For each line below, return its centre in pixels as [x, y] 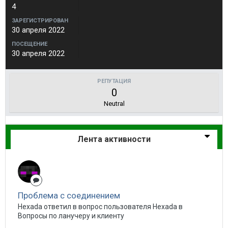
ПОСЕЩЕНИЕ [30, 44]
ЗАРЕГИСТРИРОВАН [40, 21]
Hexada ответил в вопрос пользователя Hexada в [100, 207]
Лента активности [114, 139]
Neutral [114, 104]
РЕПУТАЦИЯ [114, 81]
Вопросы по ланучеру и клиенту [71, 216]
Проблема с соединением [69, 195]
